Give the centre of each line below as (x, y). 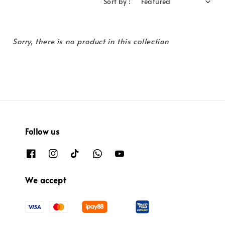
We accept (46, 180)
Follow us (42, 131)
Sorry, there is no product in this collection (91, 41)
